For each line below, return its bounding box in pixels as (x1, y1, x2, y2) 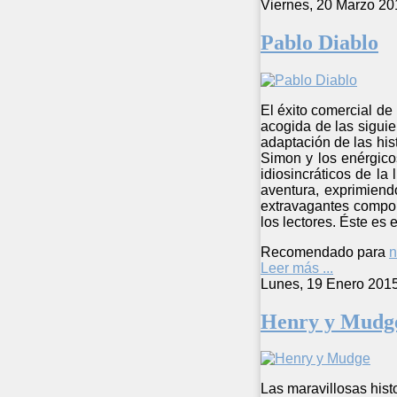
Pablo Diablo (261, 30, 378, 54)
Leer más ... (261, 260, 333, 276)
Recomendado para (261, 244, 385, 260)
